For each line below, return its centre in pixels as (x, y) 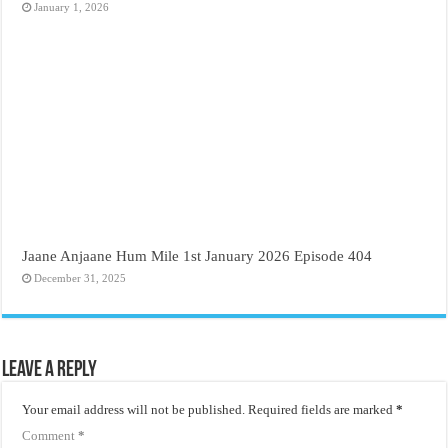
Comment (50, 436)
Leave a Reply (50, 371)
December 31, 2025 (80, 278)
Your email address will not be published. (134, 410)
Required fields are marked (322, 410)
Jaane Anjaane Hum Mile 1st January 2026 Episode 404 (197, 256)
